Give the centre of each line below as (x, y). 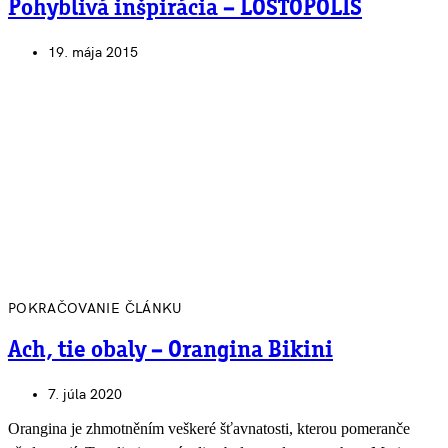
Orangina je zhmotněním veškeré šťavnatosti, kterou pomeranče (209, 428)
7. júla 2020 (85, 394)
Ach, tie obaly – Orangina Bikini (170, 350)
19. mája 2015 (93, 52)
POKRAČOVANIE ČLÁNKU (95, 308)
